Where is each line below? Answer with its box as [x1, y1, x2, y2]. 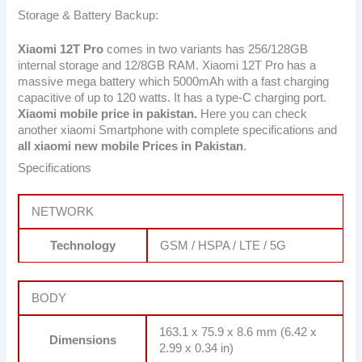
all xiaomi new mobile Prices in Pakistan [18, 139, 244, 153]
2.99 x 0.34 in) [159, 341, 234, 355]
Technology [50, 239, 116, 253]
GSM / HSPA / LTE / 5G [160, 239, 287, 253]
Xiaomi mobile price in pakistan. [18, 107, 198, 120]
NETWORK [32, 205, 95, 219]
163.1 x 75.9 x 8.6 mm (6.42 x [159, 325, 318, 339]
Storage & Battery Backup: [18, 9, 159, 23]
